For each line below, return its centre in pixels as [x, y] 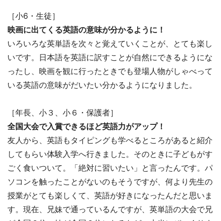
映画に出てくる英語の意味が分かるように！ [86, 30]
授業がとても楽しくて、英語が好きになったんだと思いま [110, 196]
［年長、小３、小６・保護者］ [63, 113]
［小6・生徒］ [34, 16]
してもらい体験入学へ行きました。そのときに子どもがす [110, 154]
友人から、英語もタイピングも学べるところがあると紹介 [110, 140]
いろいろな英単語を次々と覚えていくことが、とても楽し [110, 44]
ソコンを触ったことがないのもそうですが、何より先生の [110, 182]
